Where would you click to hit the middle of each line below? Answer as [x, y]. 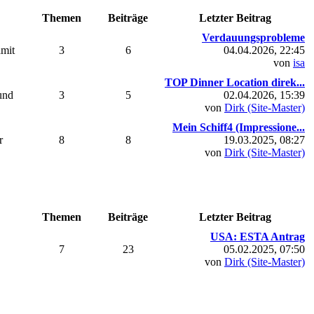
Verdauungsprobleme [253, 37]
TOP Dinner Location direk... [235, 82]
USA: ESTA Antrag [258, 236]
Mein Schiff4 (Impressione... [239, 127]
